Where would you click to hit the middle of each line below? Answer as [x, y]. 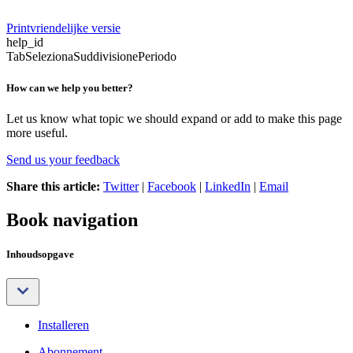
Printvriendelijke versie [63, 28]
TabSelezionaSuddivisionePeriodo [91, 57]
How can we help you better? [70, 87]
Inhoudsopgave [40, 254]
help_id [25, 43]
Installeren [63, 325]
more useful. [37, 132]
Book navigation [72, 219]
